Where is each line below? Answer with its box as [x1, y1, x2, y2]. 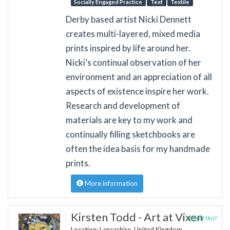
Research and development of [65, 100, 180, 111]
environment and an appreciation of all [65, 71, 212, 82]
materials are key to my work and [65, 114, 193, 125]
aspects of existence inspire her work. [65, 85, 209, 97]
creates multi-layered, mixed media [65, 28, 200, 39]
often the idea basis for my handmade [65, 143, 210, 154]
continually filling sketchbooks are [65, 128, 195, 140]
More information [83, 179, 138, 187]
